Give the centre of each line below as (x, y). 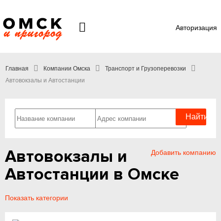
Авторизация (196, 28)
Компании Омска (67, 69)
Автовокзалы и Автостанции (45, 80)
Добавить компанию (184, 152)
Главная (17, 69)
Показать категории (37, 198)
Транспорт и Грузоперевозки (146, 69)
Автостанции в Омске (92, 174)
